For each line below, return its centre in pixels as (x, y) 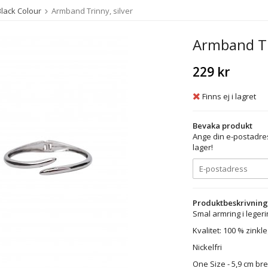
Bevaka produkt (222, 125)
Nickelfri (207, 247)
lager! (202, 147)
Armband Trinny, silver (92, 11)
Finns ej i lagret (229, 96)
